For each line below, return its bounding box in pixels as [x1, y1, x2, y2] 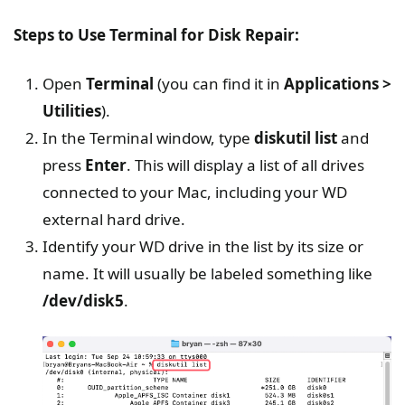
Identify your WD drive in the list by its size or [42, 236, 363, 258]
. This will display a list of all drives [127, 155, 364, 176]
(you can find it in [154, 73, 284, 95]
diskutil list [254, 127, 337, 149]
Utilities [42, 100, 101, 122]
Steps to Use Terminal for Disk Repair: [14, 24, 299, 46]
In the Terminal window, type [42, 127, 254, 149]
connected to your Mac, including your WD [42, 182, 347, 203]
